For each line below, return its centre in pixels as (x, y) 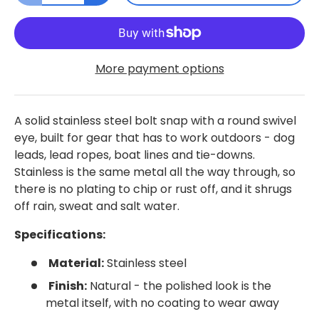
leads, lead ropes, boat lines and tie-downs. (135, 155)
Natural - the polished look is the (179, 286)
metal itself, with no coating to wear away (162, 303)
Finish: (68, 286)
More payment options (159, 68)
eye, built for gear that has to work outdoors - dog (155, 137)
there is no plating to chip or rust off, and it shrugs (153, 189)
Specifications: (60, 234)
